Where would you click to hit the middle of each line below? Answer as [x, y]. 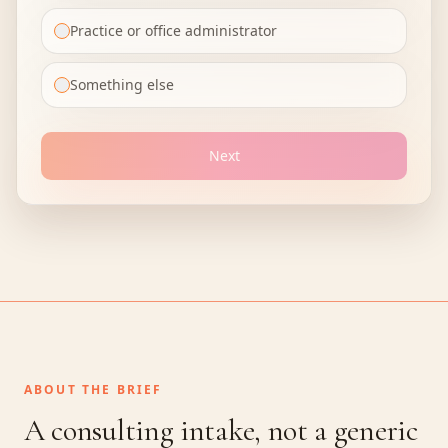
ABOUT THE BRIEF [93, 389]
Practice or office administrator [173, 30]
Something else [122, 84]
